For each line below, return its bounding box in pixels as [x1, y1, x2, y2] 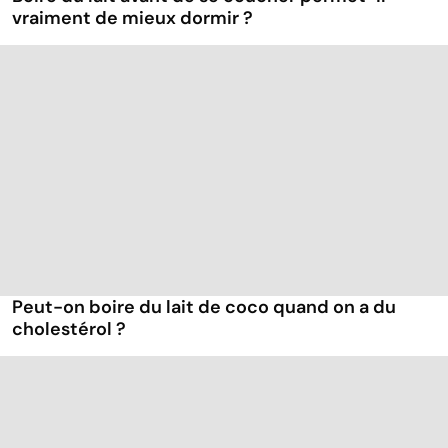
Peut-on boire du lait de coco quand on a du [12, 294, 396, 319]
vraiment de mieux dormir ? [12, 5, 253, 30]
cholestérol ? [12, 316, 126, 341]
